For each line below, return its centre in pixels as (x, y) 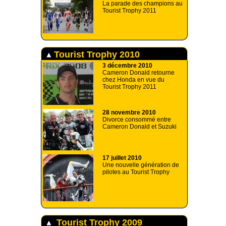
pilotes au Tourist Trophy (136, 172)
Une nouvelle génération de (141, 165)
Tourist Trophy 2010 (96, 54)
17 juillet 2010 (122, 158)
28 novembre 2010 (129, 113)
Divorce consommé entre (137, 120)
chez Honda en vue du (133, 80)
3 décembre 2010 (127, 66)
